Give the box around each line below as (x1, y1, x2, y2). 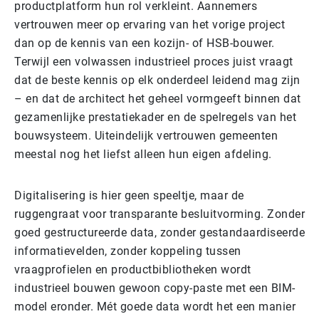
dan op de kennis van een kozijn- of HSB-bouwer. (14, 36, 275, 50)
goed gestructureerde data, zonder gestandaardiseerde (14, 225, 305, 239)
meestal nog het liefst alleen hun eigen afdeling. (14, 147, 272, 161)
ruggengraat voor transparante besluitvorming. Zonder (14, 206, 305, 221)
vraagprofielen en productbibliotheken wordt (14, 262, 251, 276)
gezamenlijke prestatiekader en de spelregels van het (14, 110, 296, 124)
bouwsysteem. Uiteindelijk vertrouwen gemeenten (14, 128, 278, 142)
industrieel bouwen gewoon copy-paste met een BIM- (14, 281, 296, 295)
